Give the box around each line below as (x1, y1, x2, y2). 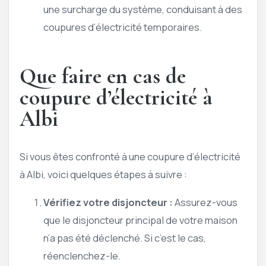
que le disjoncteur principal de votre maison (43, 213, 237, 227)
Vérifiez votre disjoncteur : (43, 195, 173, 209)
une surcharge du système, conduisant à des (43, 2, 242, 16)
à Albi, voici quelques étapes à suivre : (20, 167, 187, 182)
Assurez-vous (173, 195, 237, 209)
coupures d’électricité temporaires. (43, 20, 202, 34)
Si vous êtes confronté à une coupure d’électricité (20, 150, 240, 164)
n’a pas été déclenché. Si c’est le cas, (43, 230, 206, 245)
